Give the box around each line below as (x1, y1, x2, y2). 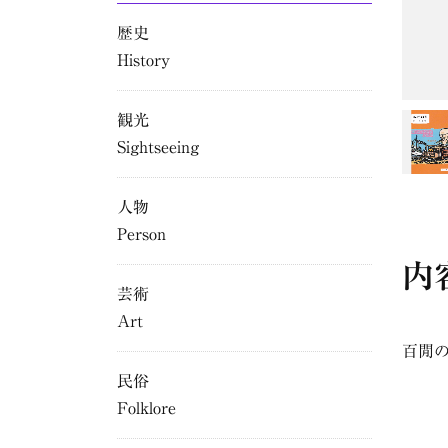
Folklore (117, 400, 176, 417)
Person (117, 226, 166, 243)
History (117, 52, 170, 69)
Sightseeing (117, 139, 199, 156)
